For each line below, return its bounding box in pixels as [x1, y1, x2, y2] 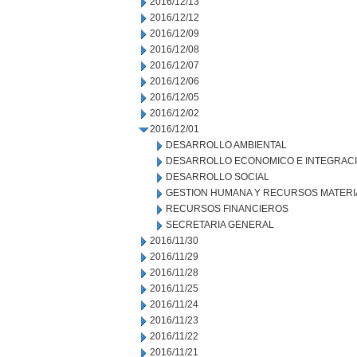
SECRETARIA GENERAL [166, 219, 274, 230]
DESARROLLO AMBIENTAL [166, 139, 287, 151]
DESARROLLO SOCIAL [166, 171, 269, 182]
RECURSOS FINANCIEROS [166, 203, 288, 214]
